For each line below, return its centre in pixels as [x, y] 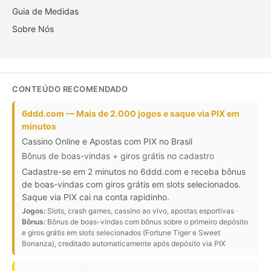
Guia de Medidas [45, 11]
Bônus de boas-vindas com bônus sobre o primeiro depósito [147, 221]
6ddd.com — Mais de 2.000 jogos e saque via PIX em [131, 113]
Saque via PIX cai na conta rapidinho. [96, 197]
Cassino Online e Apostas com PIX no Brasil [107, 141]
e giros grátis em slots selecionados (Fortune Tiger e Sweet [121, 232]
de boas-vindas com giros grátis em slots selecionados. [131, 184]
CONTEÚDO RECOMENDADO [70, 89]
